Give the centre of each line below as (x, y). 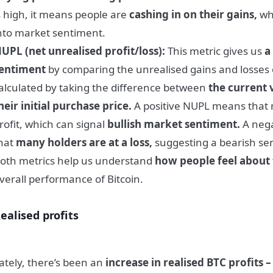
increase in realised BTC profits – (189, 263)
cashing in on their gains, (193, 15)
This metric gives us (216, 51)
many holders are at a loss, (84, 143)
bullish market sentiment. (174, 124)
